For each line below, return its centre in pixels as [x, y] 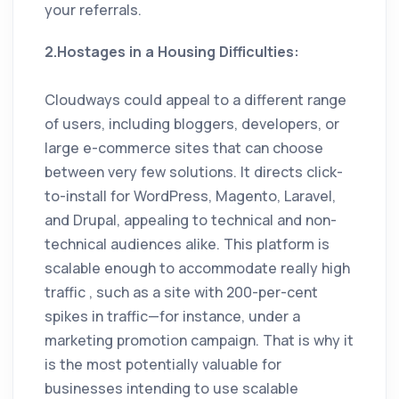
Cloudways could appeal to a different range [195, 100]
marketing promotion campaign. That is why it [199, 341]
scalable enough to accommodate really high [197, 269]
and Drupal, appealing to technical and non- [191, 220]
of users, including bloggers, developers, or [192, 124]
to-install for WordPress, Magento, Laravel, [190, 196]
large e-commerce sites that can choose [184, 148]
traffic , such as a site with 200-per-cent [181, 293]
